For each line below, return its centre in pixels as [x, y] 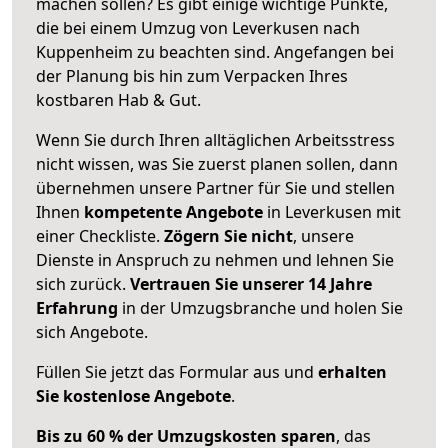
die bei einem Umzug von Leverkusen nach [198, 27]
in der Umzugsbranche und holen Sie [260, 307]
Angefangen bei [334, 51]
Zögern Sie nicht [228, 235]
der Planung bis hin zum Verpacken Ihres [192, 75]
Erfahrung [77, 307]
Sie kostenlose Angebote [133, 395]
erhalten [352, 371]
